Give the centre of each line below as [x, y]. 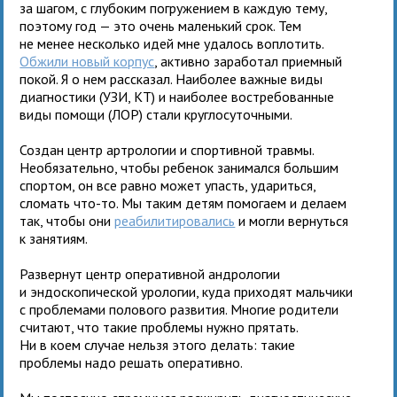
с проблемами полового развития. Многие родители [179, 309]
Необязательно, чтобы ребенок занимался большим [179, 167]
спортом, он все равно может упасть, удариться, [168, 185]
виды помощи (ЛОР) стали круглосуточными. [156, 114]
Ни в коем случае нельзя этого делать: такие [158, 344]
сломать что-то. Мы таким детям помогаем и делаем [183, 202]
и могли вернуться [292, 220]
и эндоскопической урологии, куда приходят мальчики [187, 291]
